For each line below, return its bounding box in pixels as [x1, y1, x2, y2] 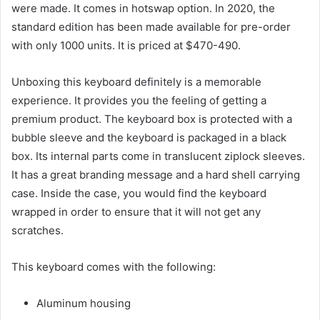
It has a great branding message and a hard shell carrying [11, 167, 300, 181]
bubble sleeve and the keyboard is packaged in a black [11, 130, 286, 144]
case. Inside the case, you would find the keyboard [11, 186, 266, 200]
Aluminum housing [36, 296, 131, 310]
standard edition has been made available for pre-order [11, 19, 291, 34]
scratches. [11, 223, 64, 237]
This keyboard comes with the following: [11, 259, 216, 274]
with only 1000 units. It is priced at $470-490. [11, 38, 241, 52]
